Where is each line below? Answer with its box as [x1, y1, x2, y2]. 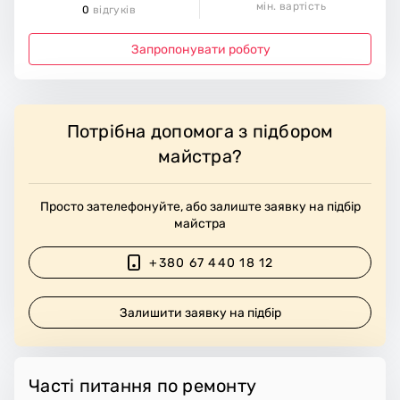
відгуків [89, 4, 136, 17]
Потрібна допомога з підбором [66, 121, 334, 143]
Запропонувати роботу [130, 41, 271, 57]
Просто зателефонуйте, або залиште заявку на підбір [39, 199, 361, 215]
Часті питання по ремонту [29, 375, 256, 397]
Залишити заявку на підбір [120, 304, 282, 321]
